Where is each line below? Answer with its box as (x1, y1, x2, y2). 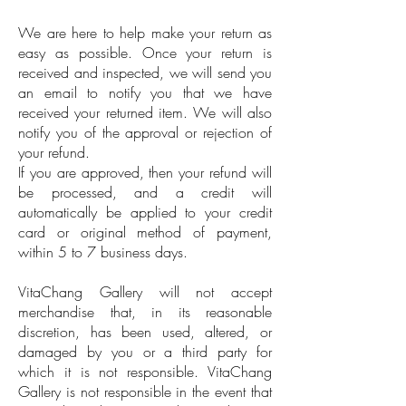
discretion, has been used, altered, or (18, 322, 272, 342)
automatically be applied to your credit (18, 202, 272, 222)
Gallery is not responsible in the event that (18, 382, 272, 401)
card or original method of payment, (18, 222, 272, 242)
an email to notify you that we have (18, 82, 272, 102)
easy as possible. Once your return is (18, 43, 272, 63)
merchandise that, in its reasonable (18, 302, 272, 322)
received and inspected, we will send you (18, 63, 272, 82)
